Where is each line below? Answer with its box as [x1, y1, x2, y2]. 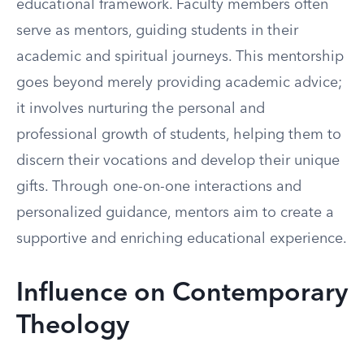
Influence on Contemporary [16, 281, 348, 307]
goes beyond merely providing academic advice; [16, 76, 342, 90]
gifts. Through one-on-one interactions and [16, 180, 301, 194]
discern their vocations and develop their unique [16, 154, 340, 168]
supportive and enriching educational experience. [16, 232, 347, 246]
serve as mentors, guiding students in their [16, 24, 298, 38]
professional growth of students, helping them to [16, 128, 341, 142]
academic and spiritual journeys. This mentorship [16, 50, 344, 64]
